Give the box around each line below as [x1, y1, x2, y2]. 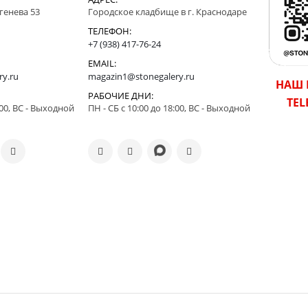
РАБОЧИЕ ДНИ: [88, 89, 153, 102]
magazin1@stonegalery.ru [88, 70, 195, 82]
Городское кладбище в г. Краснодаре [88, 5, 247, 18]
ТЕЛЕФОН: [88, 25, 131, 37]
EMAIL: [88, 57, 116, 69]
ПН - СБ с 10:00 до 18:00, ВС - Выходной [88, 102, 250, 114]
